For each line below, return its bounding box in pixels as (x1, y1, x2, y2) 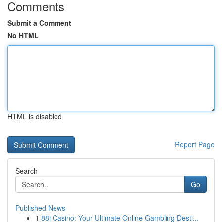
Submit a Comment (7, 18, 71, 28)
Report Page (175, 139, 215, 149)
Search (15, 166, 38, 176)
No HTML (7, 30, 39, 40)
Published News (15, 203, 65, 213)
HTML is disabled (7, 111, 62, 121)
